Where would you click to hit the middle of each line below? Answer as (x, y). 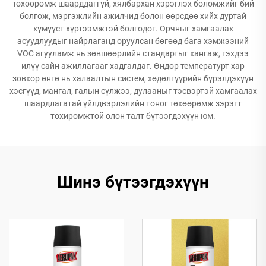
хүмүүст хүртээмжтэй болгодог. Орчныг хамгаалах (133, 28)
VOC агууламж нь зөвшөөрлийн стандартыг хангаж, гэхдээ (133, 53)
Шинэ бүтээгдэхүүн (133, 182)
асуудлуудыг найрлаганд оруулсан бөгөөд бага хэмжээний (133, 41)
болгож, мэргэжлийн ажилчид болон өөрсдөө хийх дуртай (133, 16)
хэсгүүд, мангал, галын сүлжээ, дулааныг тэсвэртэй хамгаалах (133, 91)
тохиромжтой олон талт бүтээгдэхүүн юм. (133, 116)
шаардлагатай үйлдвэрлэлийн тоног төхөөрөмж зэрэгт (133, 103)
